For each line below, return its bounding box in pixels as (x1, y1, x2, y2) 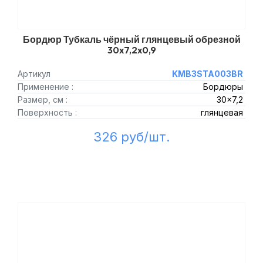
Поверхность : (18, 107, 77, 117)
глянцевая (200, 107, 243, 117)
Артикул (18, 69, 50, 79)
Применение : (18, 82, 73, 92)
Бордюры (203, 82, 243, 92)
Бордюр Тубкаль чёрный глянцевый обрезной (22, 33, 241, 45)
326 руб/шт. (93, 129, 170, 144)
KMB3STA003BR (171, 69, 243, 79)
